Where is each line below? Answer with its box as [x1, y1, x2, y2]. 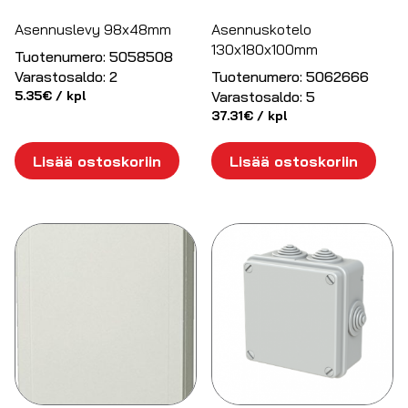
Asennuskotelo [211, 20, 312, 39]
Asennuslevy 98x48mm [15, 20, 171, 39]
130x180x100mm [211, 40, 319, 59]
